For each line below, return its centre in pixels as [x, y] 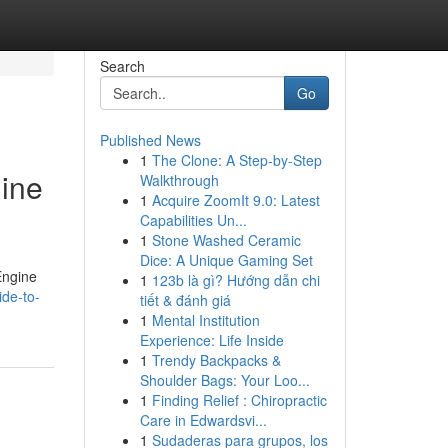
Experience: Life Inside [211, 340]
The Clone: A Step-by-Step [236, 160]
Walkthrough [179, 180]
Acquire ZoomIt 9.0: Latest [235, 200]
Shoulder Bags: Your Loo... [224, 380]
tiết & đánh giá [185, 300]
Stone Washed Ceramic [226, 240]
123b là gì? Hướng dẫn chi [235, 280]
